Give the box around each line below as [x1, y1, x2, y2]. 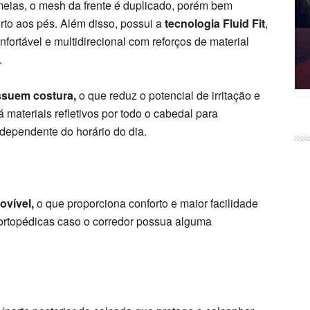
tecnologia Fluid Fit [165, 15, 265, 31]
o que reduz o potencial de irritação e [76, 87, 260, 103]
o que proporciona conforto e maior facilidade [34, 195, 258, 211]
